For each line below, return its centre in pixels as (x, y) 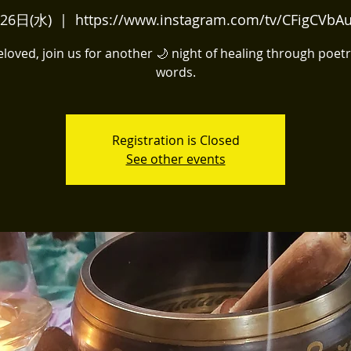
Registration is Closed (175, 140)
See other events (175, 159)
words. (175, 72)
